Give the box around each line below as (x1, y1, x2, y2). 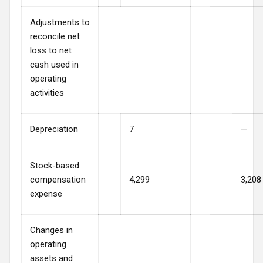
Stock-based (30, 160, 79, 171)
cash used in (30, 59, 79, 70)
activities (30, 87, 64, 98)
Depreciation (30, 123, 78, 134)
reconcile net (30, 31, 80, 42)
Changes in (30, 224, 73, 235)
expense (30, 188, 62, 199)
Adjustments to (30, 16, 90, 28)
